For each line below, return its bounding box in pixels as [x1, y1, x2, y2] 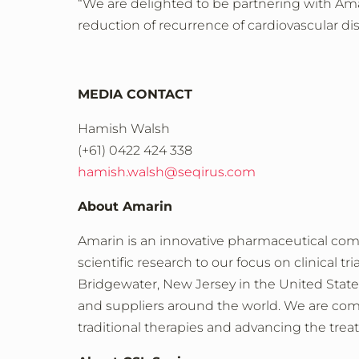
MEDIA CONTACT [78, 87, 192, 102]
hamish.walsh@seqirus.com [78, 164, 256, 179]
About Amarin [78, 199, 180, 214]
